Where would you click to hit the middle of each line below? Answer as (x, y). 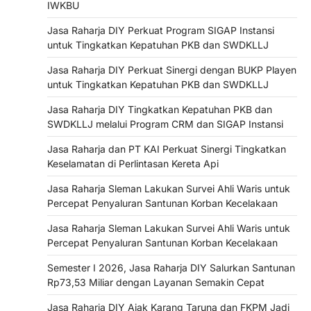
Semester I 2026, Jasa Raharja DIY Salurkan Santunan (171, 268)
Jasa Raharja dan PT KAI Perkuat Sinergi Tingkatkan (167, 149)
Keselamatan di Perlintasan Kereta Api (133, 164)
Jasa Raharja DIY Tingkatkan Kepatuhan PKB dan (160, 110)
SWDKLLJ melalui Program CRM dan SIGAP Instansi (165, 124)
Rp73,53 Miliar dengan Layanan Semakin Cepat (156, 283)
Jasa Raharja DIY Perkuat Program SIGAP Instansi (161, 31)
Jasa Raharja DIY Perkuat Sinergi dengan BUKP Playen (172, 70)
